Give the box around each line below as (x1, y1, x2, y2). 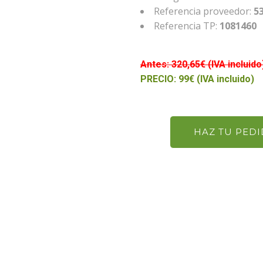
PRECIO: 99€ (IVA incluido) (140, 73, 254, 85)
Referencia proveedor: (154, 5, 254, 18)
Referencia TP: (154, 19, 217, 32)
